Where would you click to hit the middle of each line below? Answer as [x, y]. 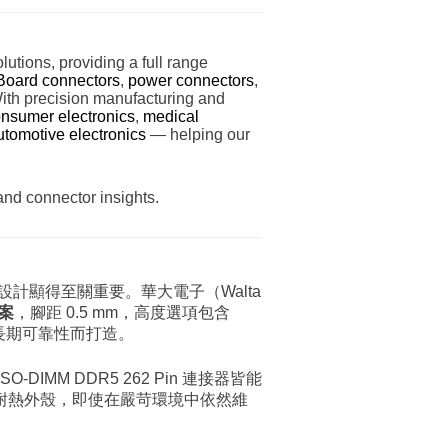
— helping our [198, 134]
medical [171, 116]
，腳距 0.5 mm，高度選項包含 [122, 312]
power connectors [191, 80]
